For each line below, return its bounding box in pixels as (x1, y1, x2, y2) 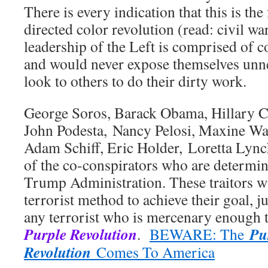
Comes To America (91, 242, 215, 263)
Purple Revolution (24, 223, 137, 245)
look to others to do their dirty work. (24, 71, 246, 92)
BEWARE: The (150, 224, 249, 245)
